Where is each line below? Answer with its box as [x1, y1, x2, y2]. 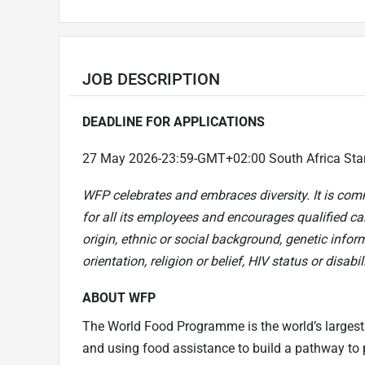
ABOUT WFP [82, 289, 156, 306]
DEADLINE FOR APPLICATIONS [82, 113, 265, 130]
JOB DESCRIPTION [82, 68, 220, 89]
